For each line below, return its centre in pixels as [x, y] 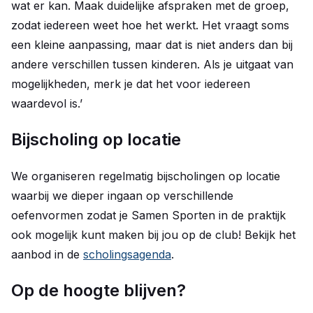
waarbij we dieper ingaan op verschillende [122, 196]
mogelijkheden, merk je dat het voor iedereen [131, 84]
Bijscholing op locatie [96, 139]
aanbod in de [47, 254]
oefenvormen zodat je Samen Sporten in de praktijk [148, 215]
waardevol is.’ [47, 103]
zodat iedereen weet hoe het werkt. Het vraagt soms [150, 25]
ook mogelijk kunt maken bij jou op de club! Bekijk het [153, 235]
